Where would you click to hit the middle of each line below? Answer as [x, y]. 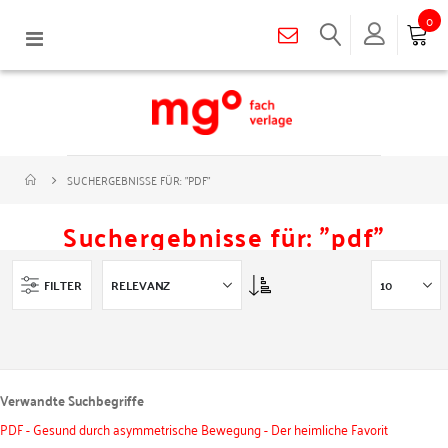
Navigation [75, 35]
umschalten [77, 55]
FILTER [63, 284]
